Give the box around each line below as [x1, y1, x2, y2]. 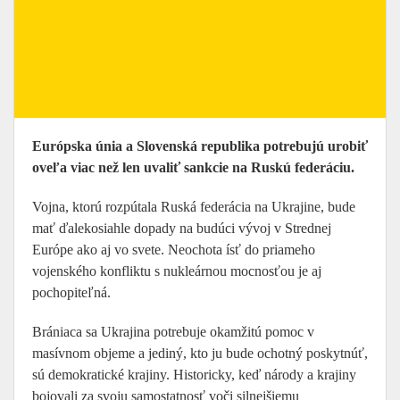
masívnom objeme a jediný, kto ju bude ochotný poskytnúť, [32, 346, 368, 361]
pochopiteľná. [32, 285, 111, 300]
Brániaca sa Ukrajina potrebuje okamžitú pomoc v [32, 324, 314, 339]
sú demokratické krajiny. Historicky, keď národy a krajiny [32, 367, 356, 382]
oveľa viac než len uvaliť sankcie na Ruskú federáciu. [32, 160, 354, 175]
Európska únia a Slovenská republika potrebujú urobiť [32, 138, 368, 154]
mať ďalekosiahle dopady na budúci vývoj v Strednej [32, 221, 331, 236]
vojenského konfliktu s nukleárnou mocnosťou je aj [32, 263, 321, 279]
